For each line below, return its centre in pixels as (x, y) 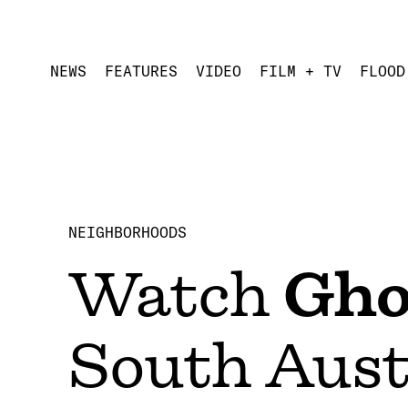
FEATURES (141, 71)
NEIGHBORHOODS (127, 232)
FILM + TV (301, 71)
